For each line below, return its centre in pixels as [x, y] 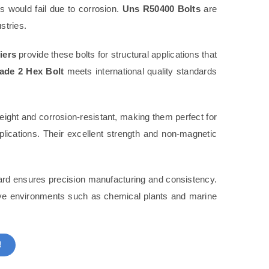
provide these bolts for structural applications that [116, 54]
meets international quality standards [141, 71]
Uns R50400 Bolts [161, 8]
